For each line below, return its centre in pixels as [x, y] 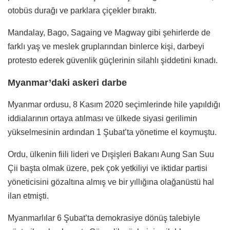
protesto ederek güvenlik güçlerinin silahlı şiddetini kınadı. [113, 60]
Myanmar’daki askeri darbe [67, 82]
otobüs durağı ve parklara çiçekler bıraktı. [82, 10]
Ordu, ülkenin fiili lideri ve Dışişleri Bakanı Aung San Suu [111, 154]
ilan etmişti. [28, 196]
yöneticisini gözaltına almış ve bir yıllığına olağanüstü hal [111, 182]
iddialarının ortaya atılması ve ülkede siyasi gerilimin [102, 118]
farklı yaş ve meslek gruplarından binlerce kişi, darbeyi [106, 46]
